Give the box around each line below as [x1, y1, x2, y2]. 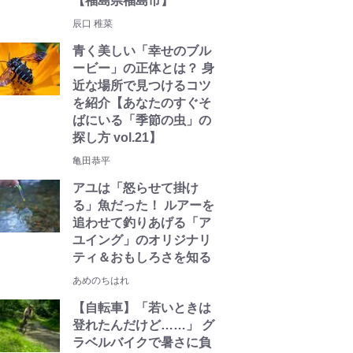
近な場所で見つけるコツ [72, 79, 211, 92]
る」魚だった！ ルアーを [72, 199, 214, 212]
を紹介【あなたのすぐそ [72, 96, 211, 110]
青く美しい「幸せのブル [72, 44, 211, 58]
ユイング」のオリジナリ [72, 233, 211, 247]
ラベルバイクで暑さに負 [72, 336, 211, 349]
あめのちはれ [72, 275, 129, 286]
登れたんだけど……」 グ [72, 318, 214, 332]
